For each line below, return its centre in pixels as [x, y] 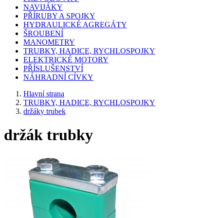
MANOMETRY [49, 42]
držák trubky [48, 135]
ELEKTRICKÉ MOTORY [66, 59]
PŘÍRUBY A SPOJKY [59, 16]
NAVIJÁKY [43, 7]
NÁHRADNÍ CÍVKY [58, 77]
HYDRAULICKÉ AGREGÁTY [75, 24]
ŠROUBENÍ [43, 33]
